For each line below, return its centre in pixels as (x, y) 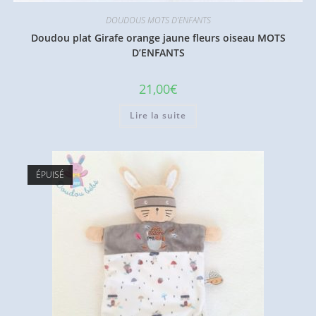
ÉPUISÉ (50, 174)
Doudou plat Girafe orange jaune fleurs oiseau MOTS (158, 38)
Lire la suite (158, 116)
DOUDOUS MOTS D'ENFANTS (158, 20)
